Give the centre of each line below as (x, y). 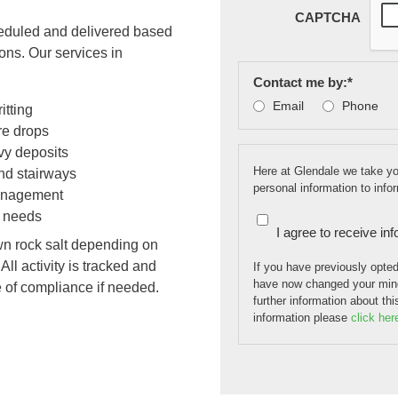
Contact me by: (300, 82)
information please (302, 317)
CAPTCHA (328, 18)
